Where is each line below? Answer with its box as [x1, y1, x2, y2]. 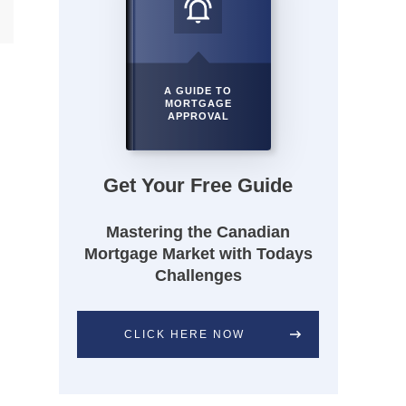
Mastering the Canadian [106, 222, 291, 241]
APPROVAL [167, 110, 229, 121]
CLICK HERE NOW [123, 327, 245, 341]
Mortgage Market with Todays [83, 244, 313, 263]
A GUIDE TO [164, 84, 233, 96]
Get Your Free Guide [103, 173, 294, 197]
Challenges [154, 266, 242, 285]
